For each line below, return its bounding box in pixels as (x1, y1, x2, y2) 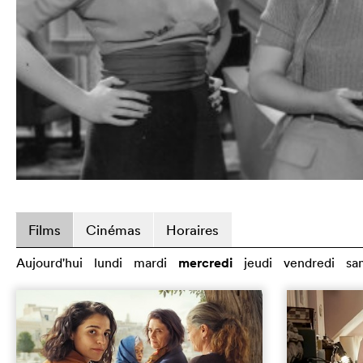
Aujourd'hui (16, 254, 83, 271)
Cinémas (86, 220, 141, 238)
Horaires (166, 220, 219, 238)
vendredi (284, 254, 335, 271)
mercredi (178, 254, 233, 271)
